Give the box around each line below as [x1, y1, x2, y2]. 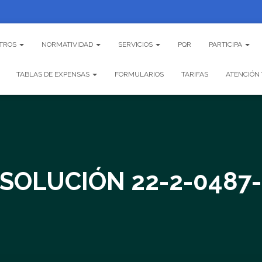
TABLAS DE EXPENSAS [16, 70, 91, 78]
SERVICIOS [118, 40, 154, 49]
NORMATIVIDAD [42, 40, 95, 49]
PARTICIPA [209, 40, 244, 49]
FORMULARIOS [115, 70, 164, 78]
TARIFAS [181, 70, 208, 78]
